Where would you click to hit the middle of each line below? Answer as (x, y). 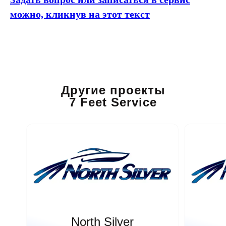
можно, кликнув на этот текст (80, 14)
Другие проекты (113, 90)
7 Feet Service (113, 102)
